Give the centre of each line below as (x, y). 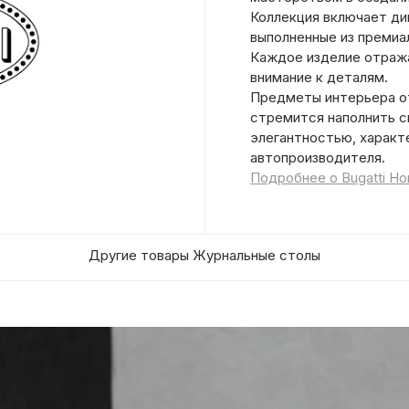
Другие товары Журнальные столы (204, 255)
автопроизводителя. (318, 157)
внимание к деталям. (319, 77)
